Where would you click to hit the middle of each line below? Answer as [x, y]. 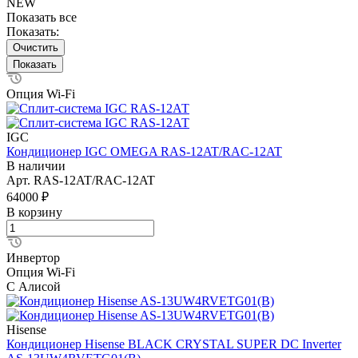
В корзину [34, 212]
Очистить [36, 47]
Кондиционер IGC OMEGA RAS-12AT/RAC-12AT [144, 151]
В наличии [36, 165]
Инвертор [33, 257]
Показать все [42, 17]
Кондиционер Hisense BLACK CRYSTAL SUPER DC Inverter [174, 344]
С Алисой [34, 286]
